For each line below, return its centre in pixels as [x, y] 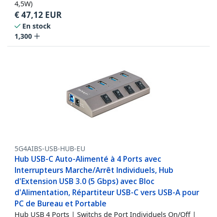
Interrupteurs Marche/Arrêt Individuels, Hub [94, 170]
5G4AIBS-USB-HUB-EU [50, 149]
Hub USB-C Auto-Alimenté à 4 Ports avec [88, 159]
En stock [37, 26]
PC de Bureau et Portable [61, 204]
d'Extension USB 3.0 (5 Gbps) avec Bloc [85, 181]
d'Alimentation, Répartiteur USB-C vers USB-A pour [107, 193]
